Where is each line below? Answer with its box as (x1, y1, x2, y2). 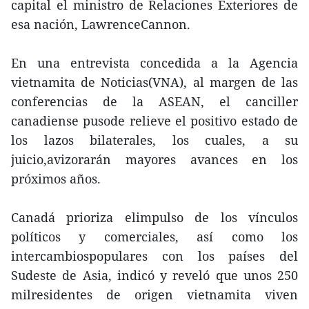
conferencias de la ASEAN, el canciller (11, 93, 298, 110)
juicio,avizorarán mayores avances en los (11, 151, 298, 168)
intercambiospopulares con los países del (11, 248, 298, 264)
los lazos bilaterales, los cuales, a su (11, 132, 298, 148)
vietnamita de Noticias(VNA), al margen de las (11, 74, 298, 90)
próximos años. (11, 170, 101, 187)
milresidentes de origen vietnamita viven (11, 286, 298, 303)
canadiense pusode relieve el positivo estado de (11, 112, 298, 129)
